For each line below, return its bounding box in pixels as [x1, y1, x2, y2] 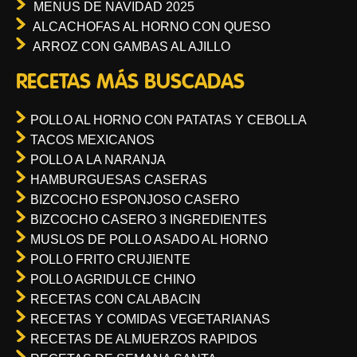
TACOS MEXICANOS [30, 133, 155, 147]
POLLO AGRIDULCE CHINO [30, 273, 195, 287]
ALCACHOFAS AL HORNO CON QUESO [33, 20, 270, 34]
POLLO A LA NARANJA [30, 153, 166, 167]
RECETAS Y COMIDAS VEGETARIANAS [30, 312, 270, 327]
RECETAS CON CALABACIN [30, 292, 201, 307]
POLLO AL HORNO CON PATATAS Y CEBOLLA [30, 113, 307, 127]
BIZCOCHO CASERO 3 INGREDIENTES [30, 213, 267, 227]
